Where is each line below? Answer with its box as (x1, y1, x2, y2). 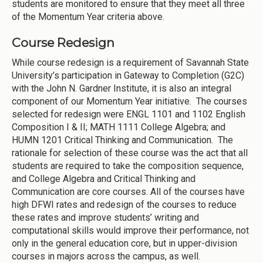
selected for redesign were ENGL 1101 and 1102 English (12, 109, 245, 120)
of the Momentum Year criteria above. (12, 11, 169, 23)
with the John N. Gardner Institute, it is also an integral (12, 83, 231, 95)
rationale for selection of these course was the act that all (12, 147, 248, 159)
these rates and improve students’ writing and (12, 212, 199, 224)
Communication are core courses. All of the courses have (12, 186, 245, 198)
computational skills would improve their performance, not (12, 225, 249, 237)
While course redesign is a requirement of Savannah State (12, 57, 249, 69)
